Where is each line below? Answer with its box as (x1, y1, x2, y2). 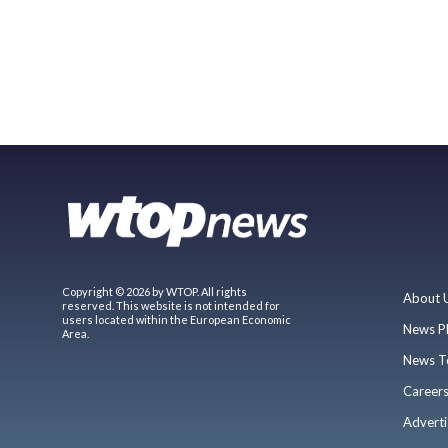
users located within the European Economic (62, 312, 291, 326)
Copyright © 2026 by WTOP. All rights (62, 284, 247, 298)
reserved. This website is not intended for (62, 298, 280, 312)
